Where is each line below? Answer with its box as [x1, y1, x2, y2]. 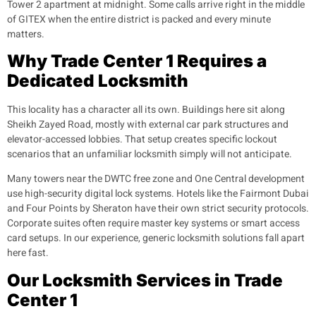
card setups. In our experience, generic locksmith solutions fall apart [7, 231, 305, 246]
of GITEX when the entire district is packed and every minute [7, 11, 271, 27]
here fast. [7, 245, 49, 261]
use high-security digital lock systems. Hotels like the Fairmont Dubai [7, 186, 309, 202]
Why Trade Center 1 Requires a [7, 50, 267, 71]
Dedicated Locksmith [7, 70, 188, 91]
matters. [7, 26, 44, 42]
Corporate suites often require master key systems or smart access [7, 216, 300, 231]
